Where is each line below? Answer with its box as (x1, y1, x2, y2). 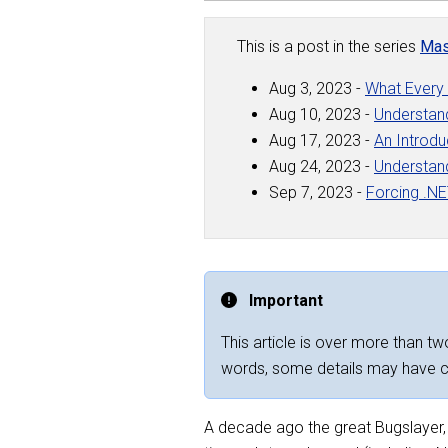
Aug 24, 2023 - (269, 157, 374, 176)
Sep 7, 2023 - (269, 183, 366, 202)
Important (245, 291, 323, 310)
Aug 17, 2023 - (269, 131, 374, 150)
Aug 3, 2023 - (269, 79, 365, 98)
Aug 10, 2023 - (269, 105, 374, 124)
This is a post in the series (237, 37, 420, 56)
